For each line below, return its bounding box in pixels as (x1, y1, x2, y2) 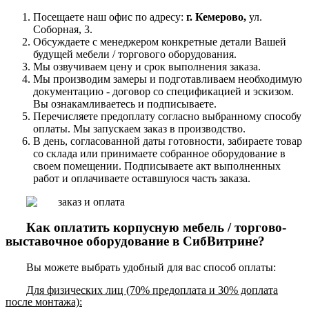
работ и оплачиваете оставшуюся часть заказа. (33, 172, 250, 185)
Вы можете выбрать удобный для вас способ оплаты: (26, 261, 276, 273)
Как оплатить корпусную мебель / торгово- (26, 220, 286, 235)
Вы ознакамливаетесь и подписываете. (33, 98, 217, 110)
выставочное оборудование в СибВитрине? (6, 234, 265, 249)
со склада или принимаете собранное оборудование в (33, 148, 286, 160)
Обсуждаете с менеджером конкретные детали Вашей (33, 36, 286, 48)
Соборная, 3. (33, 23, 92, 36)
